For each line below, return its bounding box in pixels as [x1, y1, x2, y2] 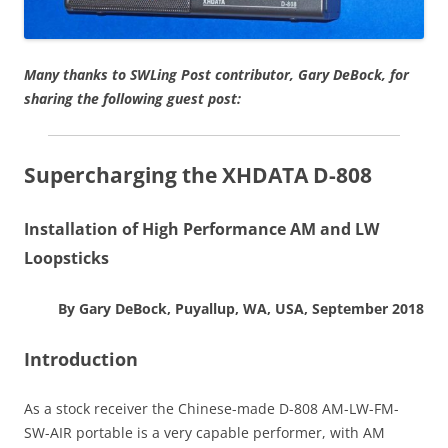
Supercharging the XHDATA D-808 [24, 160, 372, 189]
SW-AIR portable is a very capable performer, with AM [24, 422, 385, 442]
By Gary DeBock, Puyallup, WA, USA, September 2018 [58, 298, 424, 318]
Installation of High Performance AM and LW [24, 217, 379, 240]
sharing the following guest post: [24, 88, 241, 108]
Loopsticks [24, 246, 109, 269]
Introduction [24, 346, 138, 371]
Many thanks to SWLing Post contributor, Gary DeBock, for [24, 64, 409, 84]
